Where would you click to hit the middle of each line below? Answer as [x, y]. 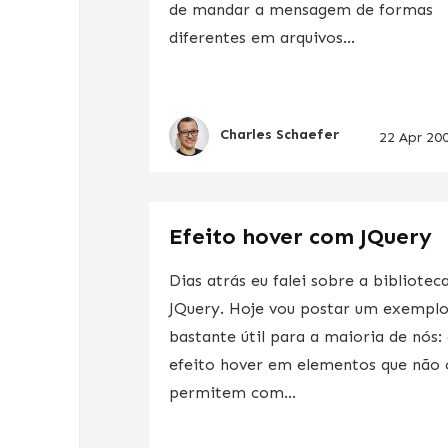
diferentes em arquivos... [262, 37]
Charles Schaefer [280, 135]
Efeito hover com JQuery [301, 236]
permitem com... [233, 392]
